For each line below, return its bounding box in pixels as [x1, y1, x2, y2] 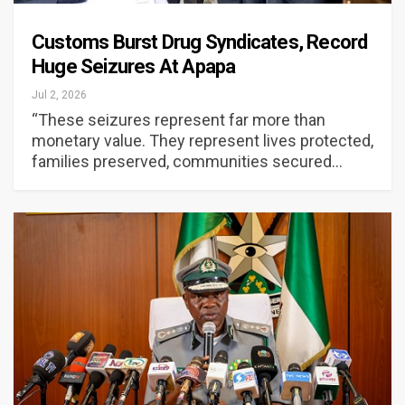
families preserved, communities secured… [32, 151, 343, 171]
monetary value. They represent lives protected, [32, 130, 373, 150]
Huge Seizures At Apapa [32, 54, 236, 78]
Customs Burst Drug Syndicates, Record [32, 30, 368, 53]
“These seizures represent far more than [32, 109, 325, 129]
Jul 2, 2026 [32, 88, 87, 101]
